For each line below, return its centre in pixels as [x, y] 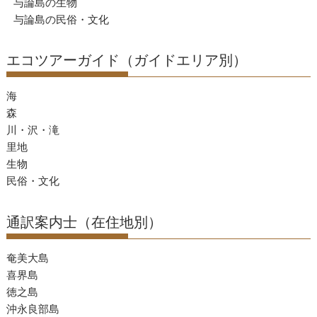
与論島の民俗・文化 [62, 19]
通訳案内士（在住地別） [85, 222]
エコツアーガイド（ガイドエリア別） [127, 60]
